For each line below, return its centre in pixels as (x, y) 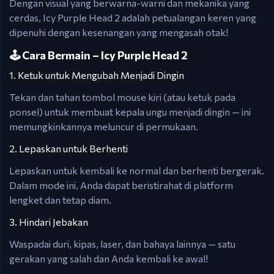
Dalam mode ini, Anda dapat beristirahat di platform (121, 185)
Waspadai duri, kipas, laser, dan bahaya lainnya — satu (122, 244)
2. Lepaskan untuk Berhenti (68, 148)
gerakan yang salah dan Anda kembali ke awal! (109, 258)
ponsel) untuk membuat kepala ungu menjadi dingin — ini (130, 112)
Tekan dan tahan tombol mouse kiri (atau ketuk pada (122, 97)
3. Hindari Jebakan (49, 222)
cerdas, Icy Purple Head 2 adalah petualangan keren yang (133, 17)
